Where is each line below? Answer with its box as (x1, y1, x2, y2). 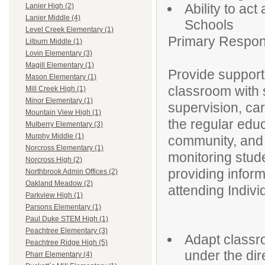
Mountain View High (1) (25, 108, 101, 117)
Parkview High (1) (25, 191, 83, 200)
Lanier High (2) (25, 2, 74, 11)
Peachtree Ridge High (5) (25, 238, 108, 247)
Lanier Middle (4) (25, 14, 80, 22)
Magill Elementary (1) (25, 61, 94, 70)
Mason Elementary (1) (25, 73, 96, 82)
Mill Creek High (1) (25, 85, 86, 93)
